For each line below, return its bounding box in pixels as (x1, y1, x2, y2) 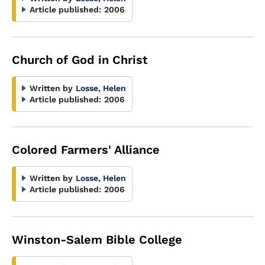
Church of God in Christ (12, 53, 148, 67)
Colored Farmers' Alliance (12, 143, 160, 157)
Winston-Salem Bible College (12, 232, 182, 247)
